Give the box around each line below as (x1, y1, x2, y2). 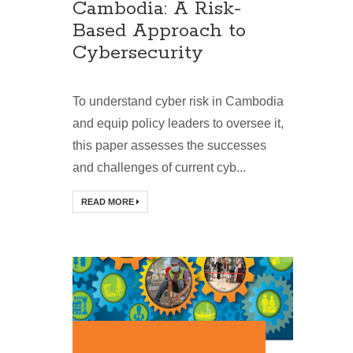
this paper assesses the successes (72, 139, 266, 153)
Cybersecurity (72, 41, 203, 66)
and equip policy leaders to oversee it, (72, 117, 284, 131)
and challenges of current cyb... (72, 161, 246, 175)
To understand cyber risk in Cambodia (72, 95, 284, 109)
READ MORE (81, 197, 136, 207)
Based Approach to (72, 19, 246, 44)
